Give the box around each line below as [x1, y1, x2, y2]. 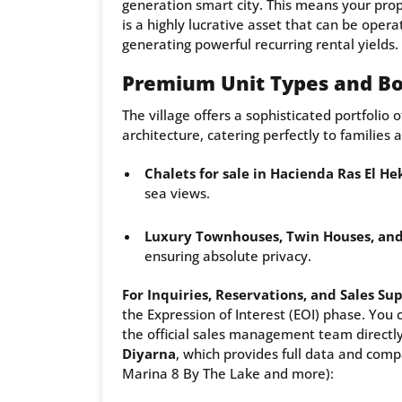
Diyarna [122, 345, 176, 363]
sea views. [144, 184, 210, 203]
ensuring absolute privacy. [144, 247, 311, 266]
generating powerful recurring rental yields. [122, 35, 398, 54]
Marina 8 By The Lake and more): [122, 364, 334, 383]
